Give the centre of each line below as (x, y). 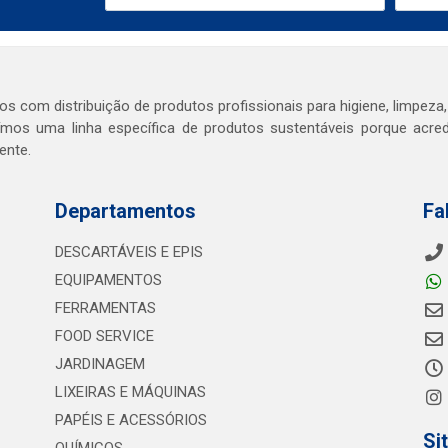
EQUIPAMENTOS (108, 280)
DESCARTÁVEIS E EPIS (128, 252)
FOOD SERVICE (104, 336)
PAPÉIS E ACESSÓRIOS (130, 420)
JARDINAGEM (99, 364)
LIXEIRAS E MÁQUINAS (130, 392)
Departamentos (125, 211)
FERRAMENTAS (105, 308)
